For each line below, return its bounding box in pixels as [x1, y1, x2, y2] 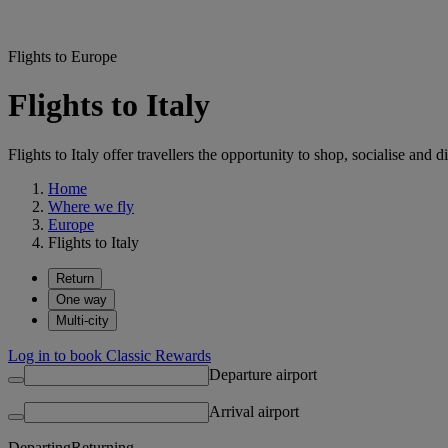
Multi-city [56, 312, 109, 328]
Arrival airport [209, 402, 299, 420]
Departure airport [209, 365, 317, 383]
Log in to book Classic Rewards [8, 346, 211, 364]
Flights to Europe [8, 48, 117, 65]
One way [56, 291, 107, 307]
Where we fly [48, 197, 134, 215]
